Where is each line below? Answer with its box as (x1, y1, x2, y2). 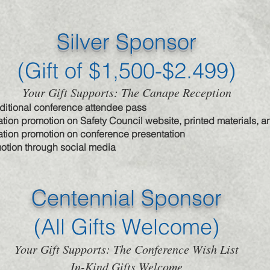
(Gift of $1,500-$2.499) (17, 57, 236, 84)
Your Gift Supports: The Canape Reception (22, 84, 231, 100)
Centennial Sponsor (31, 184, 222, 211)
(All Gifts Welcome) (34, 213, 219, 240)
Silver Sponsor (57, 28, 196, 55)
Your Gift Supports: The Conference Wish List (14, 241, 239, 257)
